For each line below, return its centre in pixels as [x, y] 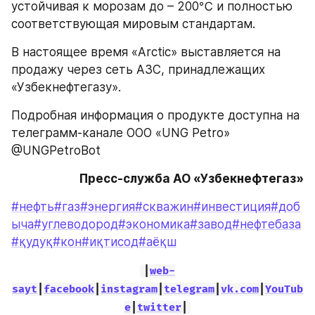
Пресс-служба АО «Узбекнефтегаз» [192, 178]
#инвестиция [232, 207]
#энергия [108, 207]
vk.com [240, 290]
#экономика [154, 225]
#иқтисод [110, 242]
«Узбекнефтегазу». [66, 87]
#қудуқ [32, 242]
